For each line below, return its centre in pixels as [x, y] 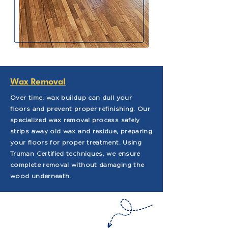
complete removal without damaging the [77, 165]
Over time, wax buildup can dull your [71, 97]
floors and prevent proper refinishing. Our [80, 109]
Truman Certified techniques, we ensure [75, 153]
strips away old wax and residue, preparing [81, 131]
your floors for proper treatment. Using [76, 142]
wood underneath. [41, 176]
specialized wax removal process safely [75, 120]
